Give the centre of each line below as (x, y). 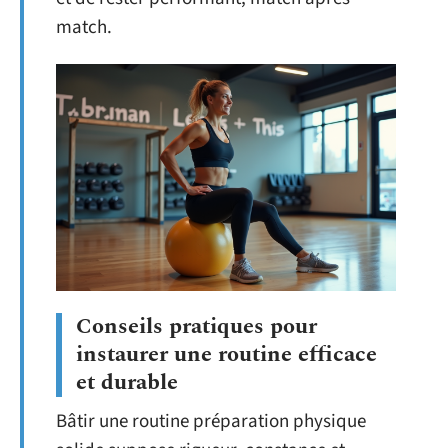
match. (84, 27)
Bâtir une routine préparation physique (211, 422)
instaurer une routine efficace (226, 355)
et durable (127, 383)
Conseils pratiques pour (196, 327)
